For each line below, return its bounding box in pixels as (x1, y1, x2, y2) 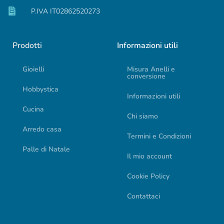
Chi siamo (127, 111, 158, 121)
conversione (127, 71, 165, 81)
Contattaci (127, 191, 160, 201)
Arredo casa (22, 124, 61, 134)
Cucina (22, 104, 44, 114)
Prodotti (12, 39, 42, 51)
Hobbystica (22, 84, 58, 94)
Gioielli (22, 64, 44, 74)
